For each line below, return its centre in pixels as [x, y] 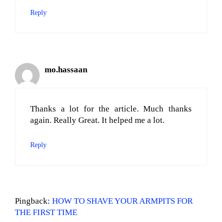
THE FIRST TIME [46, 212]
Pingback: [33, 201]
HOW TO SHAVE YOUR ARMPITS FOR [122, 201]
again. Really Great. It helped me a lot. [97, 120]
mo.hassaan [66, 69]
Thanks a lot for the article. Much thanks [111, 109]
